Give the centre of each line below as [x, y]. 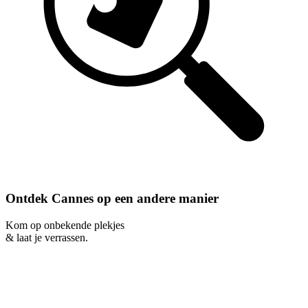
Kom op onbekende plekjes [65, 225]
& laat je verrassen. [47, 237]
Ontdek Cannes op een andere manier [112, 199]
